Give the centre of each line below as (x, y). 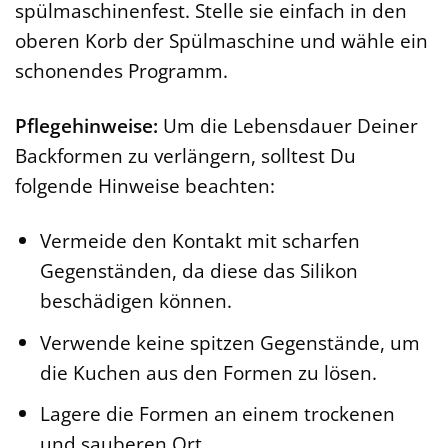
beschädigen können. (135, 301)
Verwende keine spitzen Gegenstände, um (229, 342)
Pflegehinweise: (86, 126)
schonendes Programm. (121, 71)
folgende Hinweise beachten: (145, 186)
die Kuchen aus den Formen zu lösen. (208, 372)
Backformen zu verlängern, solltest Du (185, 156)
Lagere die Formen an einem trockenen (217, 414)
